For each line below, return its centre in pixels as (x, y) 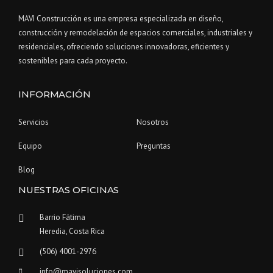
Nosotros (153, 122)
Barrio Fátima (62, 218)
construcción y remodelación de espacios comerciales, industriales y (135, 33)
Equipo (30, 146)
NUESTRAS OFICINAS (69, 190)
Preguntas (154, 146)
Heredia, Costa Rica (72, 232)
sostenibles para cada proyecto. (73, 61)
